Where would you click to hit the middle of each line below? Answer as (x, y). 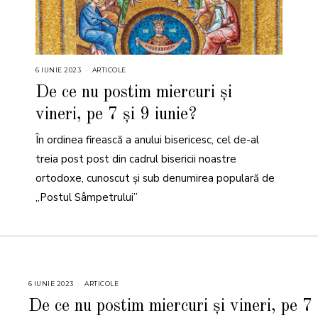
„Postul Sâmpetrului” (87, 198)
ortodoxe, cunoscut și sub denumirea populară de (155, 179)
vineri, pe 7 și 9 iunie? (116, 114)
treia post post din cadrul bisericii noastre (136, 159)
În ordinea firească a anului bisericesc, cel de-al (148, 140)
